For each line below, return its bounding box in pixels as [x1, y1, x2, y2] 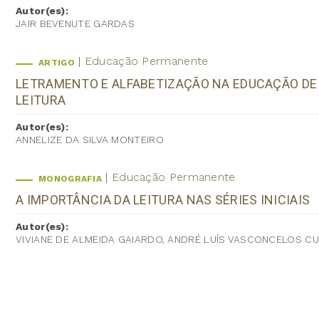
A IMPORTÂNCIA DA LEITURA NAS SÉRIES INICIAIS [16, 192, 310, 207]
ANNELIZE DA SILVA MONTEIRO [16, 133, 164, 145]
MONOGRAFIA [38, 173, 102, 184]
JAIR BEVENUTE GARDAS [16, 17, 135, 29]
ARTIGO [38, 57, 75, 68]
